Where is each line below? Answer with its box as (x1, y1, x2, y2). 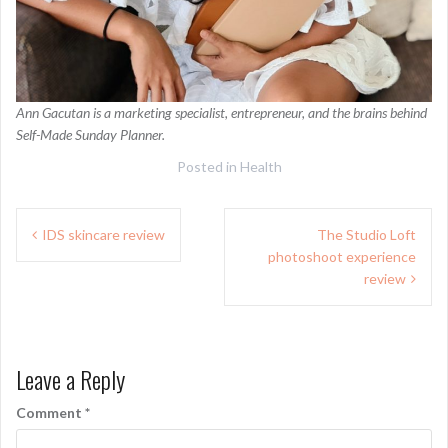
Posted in (176, 158, 240, 176)
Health (239, 158, 282, 176)
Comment (16, 404, 85, 422)
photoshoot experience (268, 248, 416, 266)
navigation (15, 234, 122, 280)
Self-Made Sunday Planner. (16, 126, 165, 144)
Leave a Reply (16, 361, 125, 398)
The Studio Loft (317, 226, 416, 244)
